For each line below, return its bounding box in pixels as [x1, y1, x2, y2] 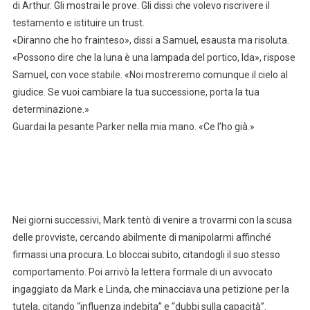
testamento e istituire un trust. [12, 17, 145, 28]
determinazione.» [12, 103, 89, 115]
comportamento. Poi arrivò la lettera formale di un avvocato [12, 266, 273, 277]
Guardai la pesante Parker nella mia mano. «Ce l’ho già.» [12, 120, 255, 132]
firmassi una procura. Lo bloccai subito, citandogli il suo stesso [12, 248, 280, 260]
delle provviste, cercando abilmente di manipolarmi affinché [12, 231, 271, 243]
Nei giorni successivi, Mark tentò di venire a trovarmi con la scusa [12, 214, 292, 226]
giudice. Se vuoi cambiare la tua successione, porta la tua [12, 86, 259, 98]
